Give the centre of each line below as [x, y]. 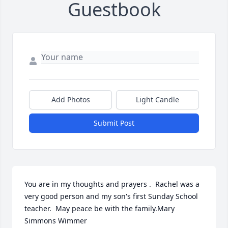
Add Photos [70, 100]
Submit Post [114, 123]
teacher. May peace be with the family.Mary [99, 209]
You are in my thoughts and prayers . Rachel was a [112, 184]
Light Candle [158, 100]
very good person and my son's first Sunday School [111, 196]
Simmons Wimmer [56, 221]
